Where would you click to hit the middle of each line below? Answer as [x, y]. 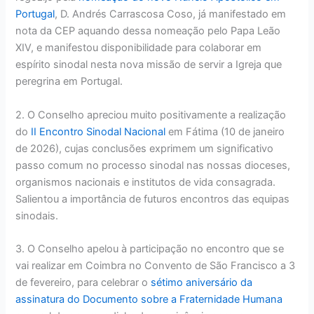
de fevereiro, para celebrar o [83, 282]
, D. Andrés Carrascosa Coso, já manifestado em [171, 14]
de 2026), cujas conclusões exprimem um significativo [145, 148]
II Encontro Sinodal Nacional [98, 131]
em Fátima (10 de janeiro [225, 131]
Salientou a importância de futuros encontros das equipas [153, 199]
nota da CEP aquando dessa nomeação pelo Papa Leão [148, 31]
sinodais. [37, 216]
